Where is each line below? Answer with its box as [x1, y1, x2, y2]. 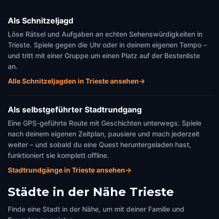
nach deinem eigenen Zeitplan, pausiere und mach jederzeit [8, 130, 199, 138]
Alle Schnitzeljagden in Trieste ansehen [8, 77, 139, 85]
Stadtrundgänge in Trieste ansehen [8, 166, 125, 174]
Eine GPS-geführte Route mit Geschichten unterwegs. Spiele [8, 119, 201, 127]
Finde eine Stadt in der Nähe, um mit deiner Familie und [8, 205, 184, 213]
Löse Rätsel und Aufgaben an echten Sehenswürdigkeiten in [8, 30, 202, 38]
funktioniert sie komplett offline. [8, 151, 109, 159]
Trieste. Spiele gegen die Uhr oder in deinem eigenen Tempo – [8, 41, 207, 49]
